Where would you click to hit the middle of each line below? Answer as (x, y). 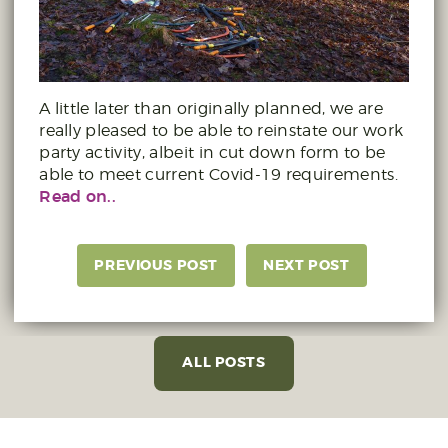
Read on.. (78, 197)
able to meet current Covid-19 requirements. (218, 175)
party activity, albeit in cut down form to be (212, 153)
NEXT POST (306, 265)
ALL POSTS (224, 363)
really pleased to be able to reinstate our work (221, 131)
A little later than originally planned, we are (211, 109)
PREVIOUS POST (156, 265)
